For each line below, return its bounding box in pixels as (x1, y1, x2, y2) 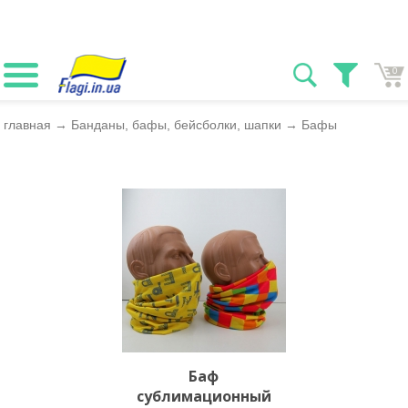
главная (4, 117, 52, 132)
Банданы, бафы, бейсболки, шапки (71, 117, 282, 132)
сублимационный (136, 386, 271, 406)
